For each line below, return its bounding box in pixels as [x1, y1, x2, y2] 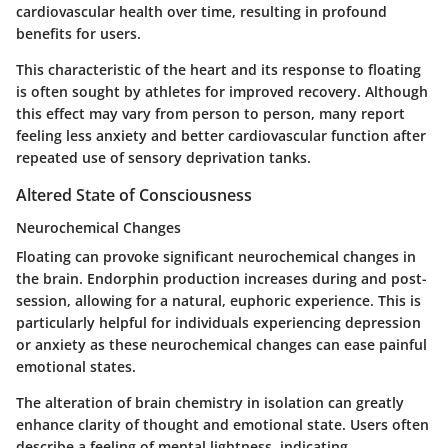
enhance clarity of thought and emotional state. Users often [16, 414, 429, 434]
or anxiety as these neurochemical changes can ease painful [16, 334, 427, 354]
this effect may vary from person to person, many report [16, 104, 405, 124]
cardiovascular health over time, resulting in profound [16, 2, 387, 22]
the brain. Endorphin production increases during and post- [16, 268, 427, 288]
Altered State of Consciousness [16, 184, 252, 207]
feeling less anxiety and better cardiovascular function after [16, 126, 426, 146]
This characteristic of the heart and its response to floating [16, 60, 421, 80]
